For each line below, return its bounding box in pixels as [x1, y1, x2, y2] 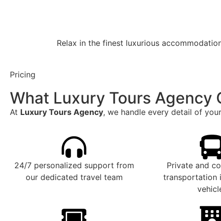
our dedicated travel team [25, 172, 123, 183]
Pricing [10, 70, 36, 80]
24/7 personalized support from [14, 160, 134, 171]
